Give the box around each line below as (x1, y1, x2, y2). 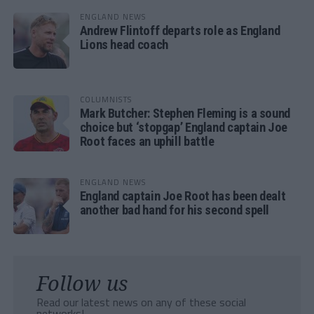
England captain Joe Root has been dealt (79, 188, 286, 203)
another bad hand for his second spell (79, 202, 270, 217)
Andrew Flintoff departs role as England (79, 22, 280, 38)
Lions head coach (79, 36, 168, 52)
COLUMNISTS (79, 93, 132, 105)
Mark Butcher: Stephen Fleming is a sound (79, 105, 290, 121)
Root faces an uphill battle (79, 133, 214, 149)
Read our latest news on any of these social (36, 293, 246, 310)
